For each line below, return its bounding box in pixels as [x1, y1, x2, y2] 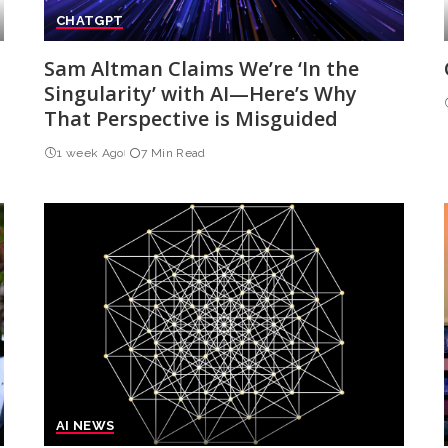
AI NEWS [55, 418, 115, 434]
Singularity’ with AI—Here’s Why [43, 80, 357, 108]
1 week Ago [57, 146, 124, 161]
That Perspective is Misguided [43, 105, 338, 133]
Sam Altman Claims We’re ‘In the [43, 55, 359, 83]
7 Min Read [141, 146, 206, 161]
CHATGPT [55, 13, 124, 29]
